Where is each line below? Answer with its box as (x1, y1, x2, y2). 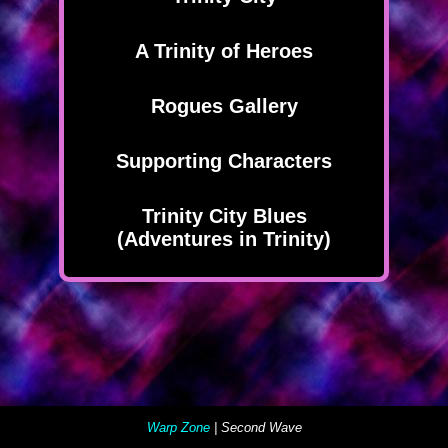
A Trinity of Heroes (135, 40, 313, 63)
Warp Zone (146, 419, 210, 435)
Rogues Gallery (150, 95, 298, 118)
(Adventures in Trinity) (117, 228, 331, 251)
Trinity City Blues (141, 205, 307, 228)
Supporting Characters (116, 150, 332, 173)
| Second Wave (209, 419, 302, 435)
